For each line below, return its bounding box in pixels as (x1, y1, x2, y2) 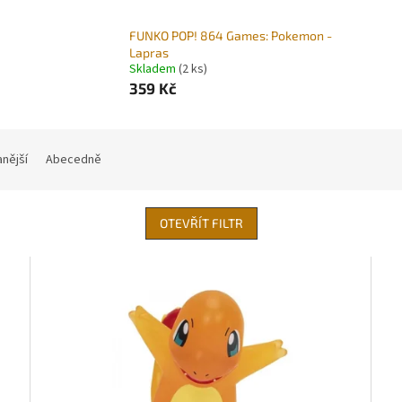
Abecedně (46, 151, 101, 170)
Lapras (129, 45, 170, 61)
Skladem (129, 60, 179, 79)
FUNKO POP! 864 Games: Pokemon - (129, 28, 333, 44)
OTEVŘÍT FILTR (159, 215, 243, 232)
